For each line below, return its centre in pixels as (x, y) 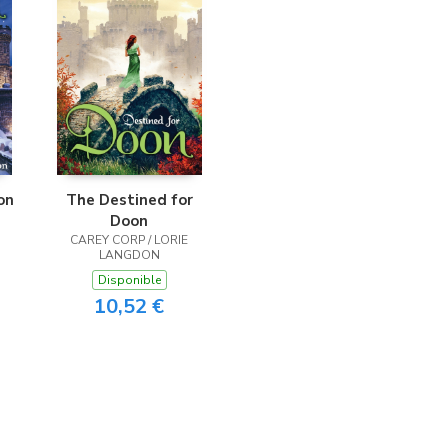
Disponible (129, 280)
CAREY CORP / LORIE (129, 240)
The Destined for (129, 200)
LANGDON (129, 255)
